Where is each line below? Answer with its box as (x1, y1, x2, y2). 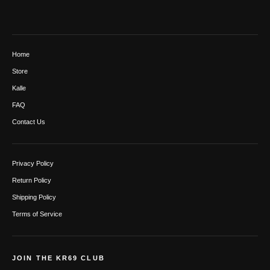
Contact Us (12, 118, 45, 125)
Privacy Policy (12, 160, 54, 167)
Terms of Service (12, 210, 62, 218)
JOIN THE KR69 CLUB (12, 254, 105, 262)
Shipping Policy (12, 193, 56, 201)
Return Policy (12, 177, 51, 184)
